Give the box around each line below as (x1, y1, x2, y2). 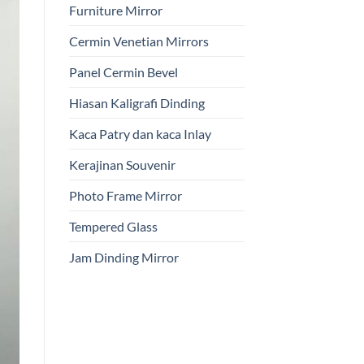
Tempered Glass (68, 218, 158, 234)
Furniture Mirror (68, 2, 162, 18)
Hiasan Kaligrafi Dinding (68, 94, 205, 110)
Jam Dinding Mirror (68, 249, 179, 265)
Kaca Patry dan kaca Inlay (68, 125, 211, 141)
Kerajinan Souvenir (68, 156, 175, 172)
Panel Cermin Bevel (68, 63, 178, 80)
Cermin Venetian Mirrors (68, 32, 209, 49)
